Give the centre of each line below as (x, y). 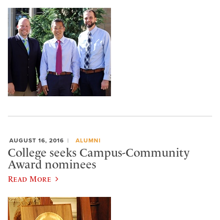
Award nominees (52, 165)
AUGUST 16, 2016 (37, 140)
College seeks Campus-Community (99, 153)
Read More (30, 179)
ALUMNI (88, 140)
